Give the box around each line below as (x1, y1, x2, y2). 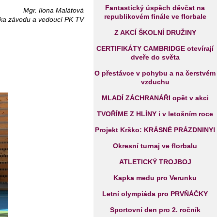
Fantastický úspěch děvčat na (105, 4, 205, 12)
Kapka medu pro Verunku (113, 174, 197, 182)
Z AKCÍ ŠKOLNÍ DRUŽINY (114, 29, 196, 36)
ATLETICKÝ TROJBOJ (119, 158, 191, 166)
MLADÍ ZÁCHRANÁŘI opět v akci (101, 94, 209, 102)
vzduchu (140, 78, 170, 86)
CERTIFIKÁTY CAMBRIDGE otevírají (96, 45, 214, 52)
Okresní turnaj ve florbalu (113, 142, 198, 150)
